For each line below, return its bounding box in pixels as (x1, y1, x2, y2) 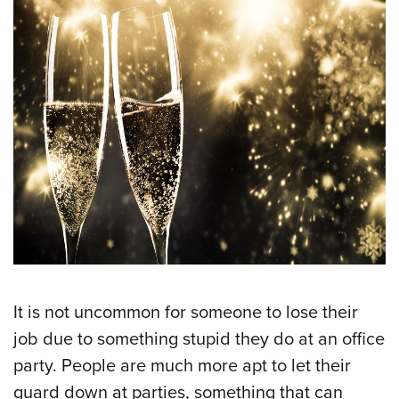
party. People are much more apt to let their (13, 354, 351, 377)
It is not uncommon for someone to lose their (13, 301, 358, 323)
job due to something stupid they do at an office (13, 328, 385, 350)
